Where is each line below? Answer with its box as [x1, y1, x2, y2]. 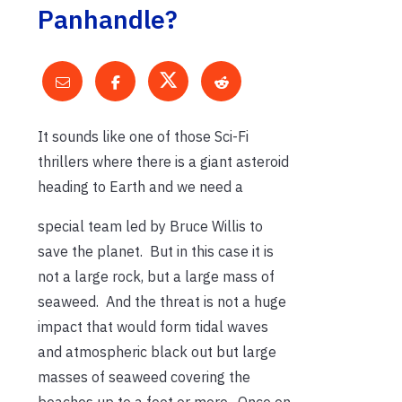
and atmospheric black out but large [38, 342, 276, 361]
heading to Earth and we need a [38, 177, 243, 196]
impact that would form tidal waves [38, 317, 268, 336]
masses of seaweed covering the [38, 367, 250, 386]
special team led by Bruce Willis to [38, 216, 263, 235]
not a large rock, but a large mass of [38, 267, 275, 285]
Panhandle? [38, 2, 178, 36]
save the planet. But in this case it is [38, 241, 274, 260]
